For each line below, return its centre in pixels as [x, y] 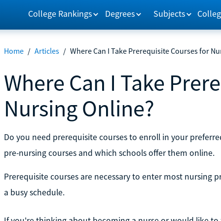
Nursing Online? [79, 108]
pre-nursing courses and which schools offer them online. [109, 153]
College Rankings [60, 13]
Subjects [170, 13]
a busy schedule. [34, 192]
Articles [47, 51]
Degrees [120, 13]
